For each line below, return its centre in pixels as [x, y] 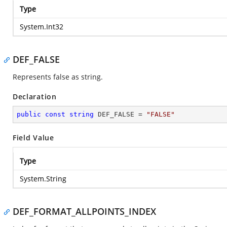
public [29, 114]
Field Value [33, 138]
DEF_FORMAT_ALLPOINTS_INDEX [84, 211]
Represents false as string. [58, 77]
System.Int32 [42, 27]
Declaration [35, 97]
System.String [43, 179]
